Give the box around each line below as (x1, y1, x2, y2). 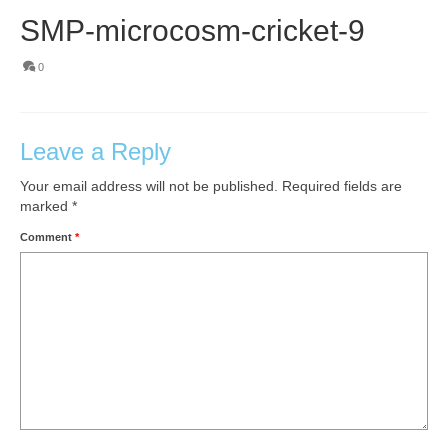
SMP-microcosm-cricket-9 (20, 13, 365, 47)
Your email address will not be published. (20, 177, 278, 194)
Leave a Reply (20, 137, 171, 165)
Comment (20, 230, 75, 243)
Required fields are (282, 177, 402, 194)
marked (20, 197, 72, 214)
